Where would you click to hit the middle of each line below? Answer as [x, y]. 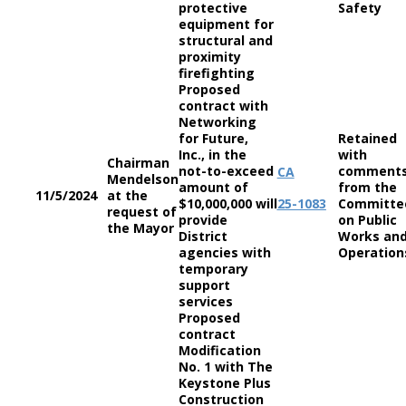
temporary [213, 269]
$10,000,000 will [227, 203]
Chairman [138, 163]
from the [367, 187]
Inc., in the [212, 155]
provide [203, 220]
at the [127, 195]
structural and [225, 40]
